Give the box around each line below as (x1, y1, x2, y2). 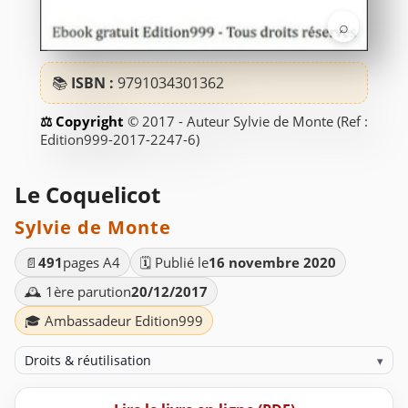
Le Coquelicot (15, 179, 160, 210)
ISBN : (71, 72, 117, 93)
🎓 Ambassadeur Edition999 (25, 311, 203, 331)
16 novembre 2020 (209, 253, 336, 272)
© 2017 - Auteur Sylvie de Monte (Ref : (127, 112, 368, 131)
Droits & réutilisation (25, 352, 152, 370)
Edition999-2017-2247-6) (40, 130, 199, 149)
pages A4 (63, 253, 120, 272)
